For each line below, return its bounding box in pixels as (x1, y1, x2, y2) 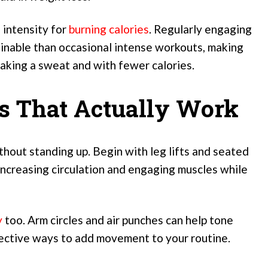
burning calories (69, 22, 149, 36)
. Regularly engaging (149, 22, 252, 36)
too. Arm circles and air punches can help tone (2, 213, 233, 227)
